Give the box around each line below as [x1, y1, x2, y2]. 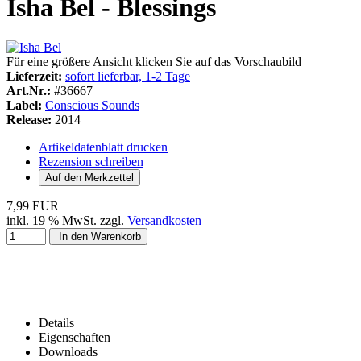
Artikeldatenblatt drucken [39, 139, 168, 154]
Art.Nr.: [6, 83, 51, 98]
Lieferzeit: [6, 68, 62, 83]
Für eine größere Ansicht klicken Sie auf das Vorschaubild [6, 54, 301, 68]
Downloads [39, 344, 98, 359]
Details [39, 315, 74, 330]
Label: [6, 98, 42, 112]
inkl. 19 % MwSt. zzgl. [6, 213, 127, 227]
